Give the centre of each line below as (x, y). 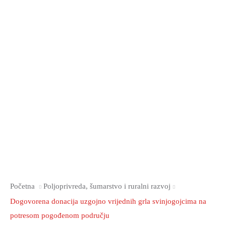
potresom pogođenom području (60, 215)
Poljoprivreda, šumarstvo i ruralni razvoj (107, 186)
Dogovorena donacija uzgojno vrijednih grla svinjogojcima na (108, 201)
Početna (22, 186)
